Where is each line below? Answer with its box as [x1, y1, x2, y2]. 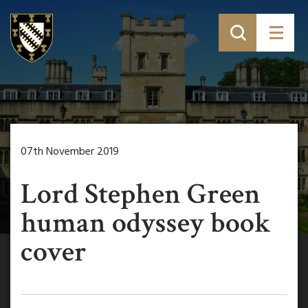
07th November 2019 [21, 143, 119, 161]
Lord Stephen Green [21, 175, 261, 213]
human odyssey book [21, 204, 271, 242]
